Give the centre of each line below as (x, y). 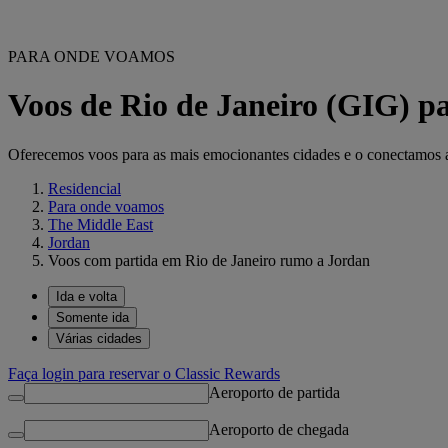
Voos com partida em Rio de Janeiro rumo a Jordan (209, 260)
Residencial (84, 188)
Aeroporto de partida (274, 392)
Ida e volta (86, 296)
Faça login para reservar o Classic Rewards (144, 373)
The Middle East (100, 224)
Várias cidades (99, 338)
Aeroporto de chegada (279, 429)
